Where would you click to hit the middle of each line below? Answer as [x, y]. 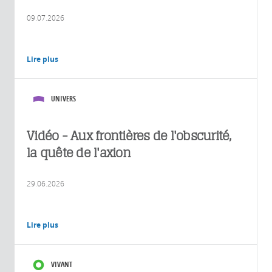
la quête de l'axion [79, 152]
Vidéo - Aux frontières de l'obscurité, [129, 135]
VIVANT [62, 264]
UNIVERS [63, 98]
